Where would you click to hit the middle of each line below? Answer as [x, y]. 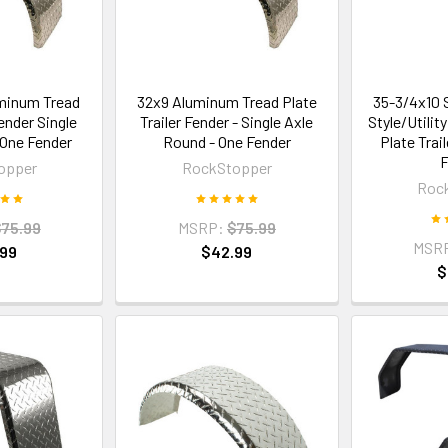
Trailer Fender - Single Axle [227, 122]
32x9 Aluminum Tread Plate [226, 102]
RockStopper [226, 168]
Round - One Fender [226, 142]
